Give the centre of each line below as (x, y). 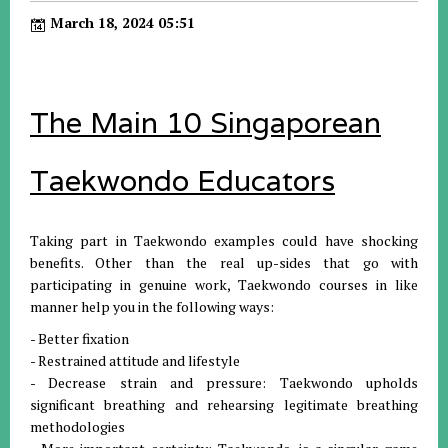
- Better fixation (79, 339)
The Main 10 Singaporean (205, 123)
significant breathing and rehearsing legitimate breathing (224, 405)
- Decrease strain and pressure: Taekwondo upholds (224, 383)
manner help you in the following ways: (152, 307)
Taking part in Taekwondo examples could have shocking (224, 241)
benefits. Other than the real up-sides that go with (224, 263)
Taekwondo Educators (182, 181)
